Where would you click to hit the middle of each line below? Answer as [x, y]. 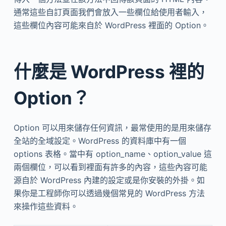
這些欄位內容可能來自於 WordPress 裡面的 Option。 [111, 25]
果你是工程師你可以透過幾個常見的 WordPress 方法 [109, 193]
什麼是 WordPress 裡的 [109, 71]
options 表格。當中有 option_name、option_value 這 [112, 154]
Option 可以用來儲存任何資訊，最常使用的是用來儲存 [112, 128]
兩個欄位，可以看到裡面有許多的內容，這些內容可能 [110, 167]
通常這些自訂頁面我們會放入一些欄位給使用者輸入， [110, 12]
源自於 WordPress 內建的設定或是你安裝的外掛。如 [109, 180]
